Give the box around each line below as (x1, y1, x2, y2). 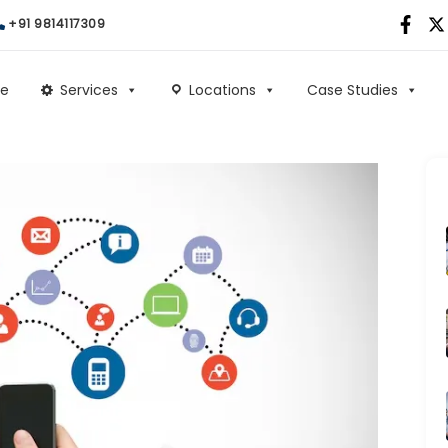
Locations (189, 79, 256, 100)
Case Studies (307, 79, 398, 100)
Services (60, 79, 118, 100)
